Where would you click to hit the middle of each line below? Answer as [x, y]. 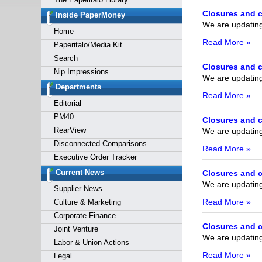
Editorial [67, 103]
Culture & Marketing [87, 202]
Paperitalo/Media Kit [88, 45]
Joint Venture [76, 229]
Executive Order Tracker [95, 157]
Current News [80, 172]
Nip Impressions [81, 72]
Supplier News [78, 189]
